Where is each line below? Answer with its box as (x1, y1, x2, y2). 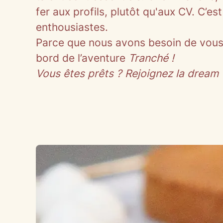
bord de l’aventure (36, 52, 128, 64)
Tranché (128, 52, 168, 64)
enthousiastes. (36, 21, 108, 33)
